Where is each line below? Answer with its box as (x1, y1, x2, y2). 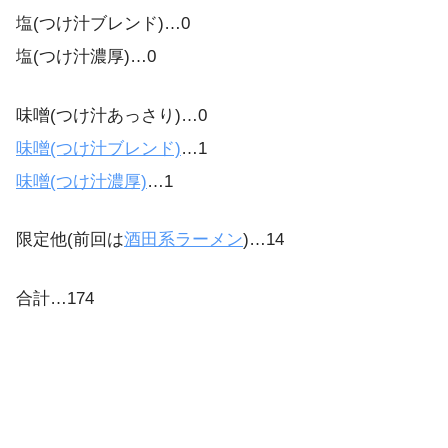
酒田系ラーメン (124, 230, 243, 250)
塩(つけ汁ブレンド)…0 (16, 13, 190, 33)
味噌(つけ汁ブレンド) (16, 138, 181, 158)
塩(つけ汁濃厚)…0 (16, 46, 156, 66)
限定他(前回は (16, 230, 124, 250)
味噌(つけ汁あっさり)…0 (16, 105, 207, 125)
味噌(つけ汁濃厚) (16, 171, 147, 191)
